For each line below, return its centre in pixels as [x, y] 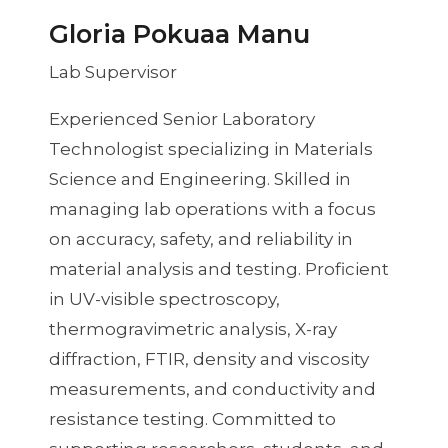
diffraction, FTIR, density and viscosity [208, 359]
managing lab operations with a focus [212, 209]
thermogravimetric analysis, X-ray [192, 329]
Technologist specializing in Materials [210, 149]
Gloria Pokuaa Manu [179, 33]
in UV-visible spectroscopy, [164, 299]
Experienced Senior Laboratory [181, 119]
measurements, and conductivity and [212, 389]
